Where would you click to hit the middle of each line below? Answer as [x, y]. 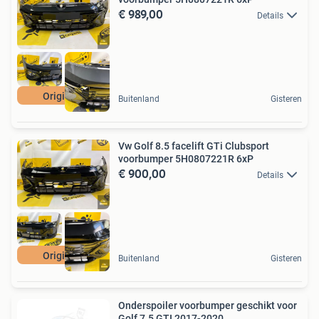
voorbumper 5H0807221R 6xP [186, 158]
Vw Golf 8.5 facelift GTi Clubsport [194, 146]
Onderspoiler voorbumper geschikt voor [208, 305]
